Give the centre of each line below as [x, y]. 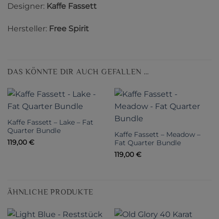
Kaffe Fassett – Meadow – [157, 134]
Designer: [27, 6]
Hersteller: [28, 28]
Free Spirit [69, 28]
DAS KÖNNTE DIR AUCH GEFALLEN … [78, 72]
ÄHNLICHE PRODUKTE [50, 192]
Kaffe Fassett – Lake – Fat [50, 122]
